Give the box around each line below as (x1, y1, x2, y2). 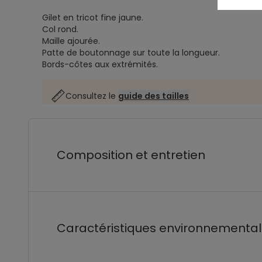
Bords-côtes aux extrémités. (42, 58, 158, 70)
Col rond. (42, 23, 78, 35)
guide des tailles (118, 90, 189, 102)
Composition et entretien (57, 147, 205, 163)
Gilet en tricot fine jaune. (42, 12, 143, 23)
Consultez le (65, 90, 118, 102)
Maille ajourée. (42, 35, 100, 47)
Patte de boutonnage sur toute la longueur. (42, 47, 220, 58)
